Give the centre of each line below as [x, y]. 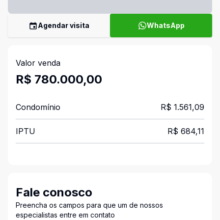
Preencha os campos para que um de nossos [89, 205]
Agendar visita [64, 25]
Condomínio [38, 107]
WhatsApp [165, 25]
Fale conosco [54, 192]
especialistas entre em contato [65, 215]
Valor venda [38, 63]
